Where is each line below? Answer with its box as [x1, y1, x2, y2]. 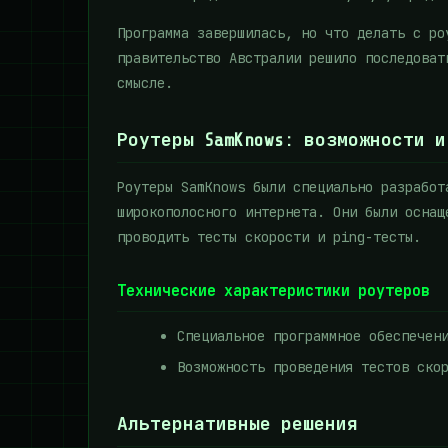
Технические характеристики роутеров [117, 283, 430, 300]
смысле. [117, 74, 173, 92]
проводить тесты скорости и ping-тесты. [117, 228, 421, 246]
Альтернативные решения [117, 414, 358, 434]
